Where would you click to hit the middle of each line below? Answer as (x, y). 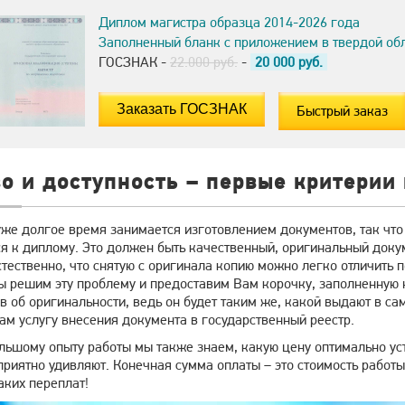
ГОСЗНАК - (134, 62)
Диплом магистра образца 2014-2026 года (229, 22)
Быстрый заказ (342, 111)
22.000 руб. (204, 62)
